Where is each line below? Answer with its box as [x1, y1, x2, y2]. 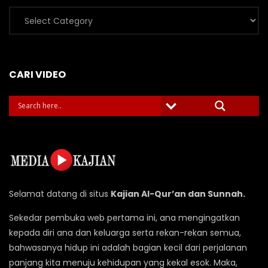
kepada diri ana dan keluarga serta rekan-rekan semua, [9, 227, 241, 239]
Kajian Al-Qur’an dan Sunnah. [111, 188, 245, 200]
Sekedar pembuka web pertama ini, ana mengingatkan [9, 212, 240, 224]
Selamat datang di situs [9, 188, 111, 200]
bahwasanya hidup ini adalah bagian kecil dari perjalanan [9, 242, 247, 254]
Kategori [8, 14, 49, 27]
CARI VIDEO [9, 67, 66, 81]
